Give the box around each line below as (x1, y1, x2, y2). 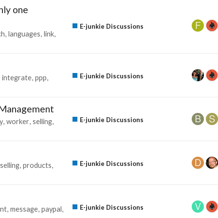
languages (8, 29, 40, 38)
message (10, 204, 38, 213)
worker (6, 117, 29, 126)
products (23, 161, 52, 169)
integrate (2, 73, 32, 82)
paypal (41, 204, 62, 213)
